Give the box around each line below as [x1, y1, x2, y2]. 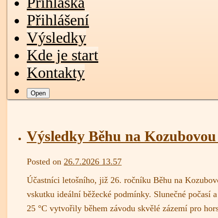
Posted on [27, 156, 61, 166]
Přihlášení [27, 11, 89, 29]
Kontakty [27, 64, 85, 81]
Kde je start [27, 46, 98, 64]
